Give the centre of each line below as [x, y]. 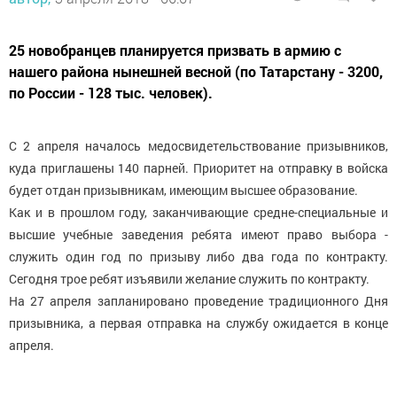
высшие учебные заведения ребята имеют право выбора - [198, 235]
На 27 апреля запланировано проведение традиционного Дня [198, 301]
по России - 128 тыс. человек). [111, 93]
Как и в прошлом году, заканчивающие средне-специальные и [198, 213]
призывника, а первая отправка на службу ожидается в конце [198, 323]
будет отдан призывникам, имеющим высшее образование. [183, 191]
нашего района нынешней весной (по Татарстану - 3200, [196, 72]
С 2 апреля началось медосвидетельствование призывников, [198, 146]
